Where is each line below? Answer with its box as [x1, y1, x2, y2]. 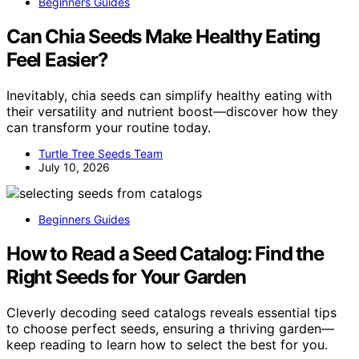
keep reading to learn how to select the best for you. [6, 336, 328, 353]
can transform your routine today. [6, 119, 211, 136]
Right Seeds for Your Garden [6, 265, 246, 289]
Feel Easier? [6, 48, 108, 72]
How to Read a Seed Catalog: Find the [6, 242, 324, 266]
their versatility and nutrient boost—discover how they [6, 103, 338, 120]
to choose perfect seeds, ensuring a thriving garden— [6, 320, 334, 337]
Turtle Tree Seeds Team [38, 147, 163, 161]
